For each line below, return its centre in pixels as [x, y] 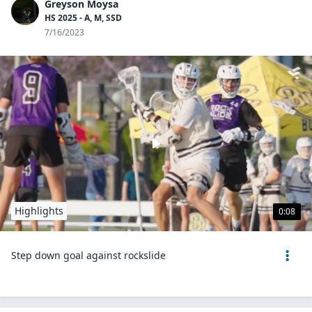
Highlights [39, 211]
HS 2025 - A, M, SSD [83, 18]
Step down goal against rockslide [88, 255]
